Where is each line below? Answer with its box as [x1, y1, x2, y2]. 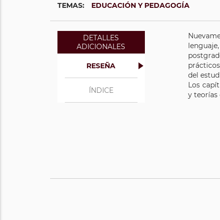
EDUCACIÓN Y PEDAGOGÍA [91, 1, 190, 10]
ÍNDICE [88, 86, 113, 95]
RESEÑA [86, 61, 116, 70]
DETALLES [83, 33, 119, 42]
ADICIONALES [77, 42, 126, 51]
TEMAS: [57, 1, 86, 10]
